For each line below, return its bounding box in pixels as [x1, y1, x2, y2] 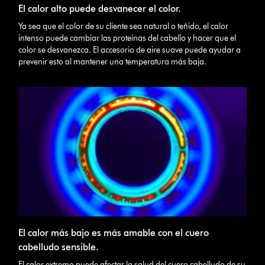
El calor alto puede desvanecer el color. [18, 2, 182, 14]
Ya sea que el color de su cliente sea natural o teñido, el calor [18, 21, 229, 31]
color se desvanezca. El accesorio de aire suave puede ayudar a [18, 44, 241, 55]
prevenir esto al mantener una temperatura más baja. [18, 56, 207, 67]
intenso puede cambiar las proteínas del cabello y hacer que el [18, 33, 237, 43]
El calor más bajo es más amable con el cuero [18, 227, 209, 238]
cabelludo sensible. [18, 241, 99, 253]
